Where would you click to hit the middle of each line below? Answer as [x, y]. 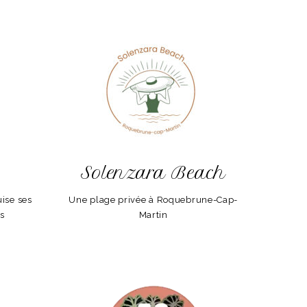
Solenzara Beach [153, 173]
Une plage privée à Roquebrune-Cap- [153, 200]
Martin [153, 215]
